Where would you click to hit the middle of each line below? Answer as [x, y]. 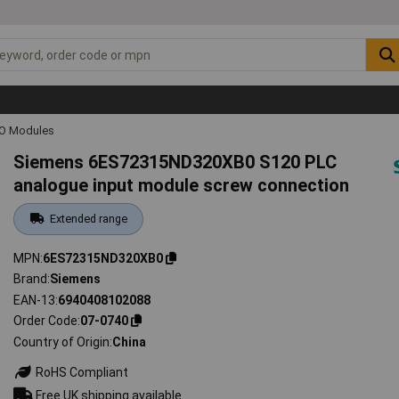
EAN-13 [35, 300]
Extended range [88, 218]
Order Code [46, 321]
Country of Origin [62, 342]
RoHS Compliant [81, 372]
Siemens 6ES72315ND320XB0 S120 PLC [175, 162]
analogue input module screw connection [182, 185]
